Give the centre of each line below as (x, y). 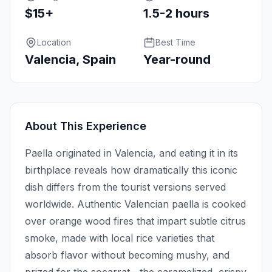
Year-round (177, 60)
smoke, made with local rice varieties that (120, 238)
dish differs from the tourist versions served (125, 187)
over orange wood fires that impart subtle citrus (135, 221)
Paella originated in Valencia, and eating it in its (131, 153)
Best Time (175, 42)
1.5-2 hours (176, 14)
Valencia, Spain (70, 60)
